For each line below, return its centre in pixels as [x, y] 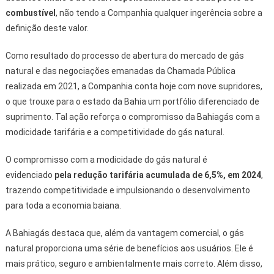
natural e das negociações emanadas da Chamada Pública [120, 71]
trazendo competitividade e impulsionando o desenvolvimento [128, 191]
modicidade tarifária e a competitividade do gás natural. [115, 132]
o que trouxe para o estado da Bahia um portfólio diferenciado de [132, 102]
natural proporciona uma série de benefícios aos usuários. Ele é [129, 249]
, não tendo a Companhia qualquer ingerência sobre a [159, 13]
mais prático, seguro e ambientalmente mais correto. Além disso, [134, 264]
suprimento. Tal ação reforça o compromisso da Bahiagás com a [132, 117]
